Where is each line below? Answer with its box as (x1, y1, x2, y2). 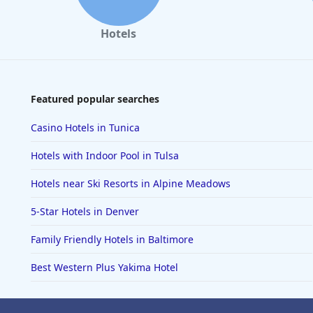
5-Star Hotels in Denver (31, 205, 139, 219)
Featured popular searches (31, 92, 159, 106)
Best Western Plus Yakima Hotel (31, 261, 178, 275)
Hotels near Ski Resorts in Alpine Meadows (31, 177, 231, 191)
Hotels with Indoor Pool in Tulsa (31, 149, 179, 163)
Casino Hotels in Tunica (31, 121, 140, 135)
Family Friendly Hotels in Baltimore (31, 233, 194, 247)
